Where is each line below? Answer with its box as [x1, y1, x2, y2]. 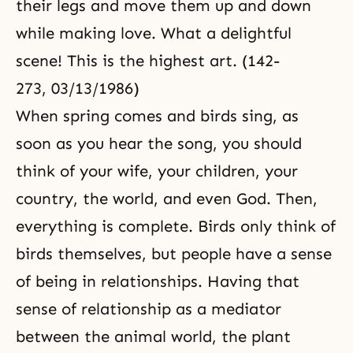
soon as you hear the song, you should [16, 134, 302, 153]
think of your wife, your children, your [16, 162, 298, 180]
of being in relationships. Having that [16, 272, 299, 291]
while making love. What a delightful [16, 24, 292, 43]
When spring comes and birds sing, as [16, 106, 299, 125]
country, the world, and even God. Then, [16, 189, 318, 208]
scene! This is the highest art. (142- [16, 51, 280, 70]
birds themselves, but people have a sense [16, 244, 332, 263]
